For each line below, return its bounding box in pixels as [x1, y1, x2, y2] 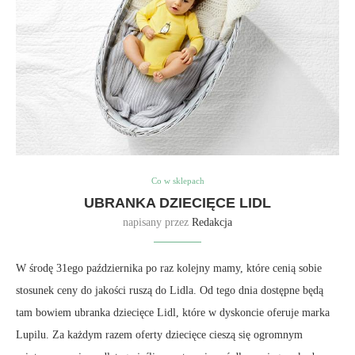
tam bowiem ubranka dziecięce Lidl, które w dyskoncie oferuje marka [16, 307, 330, 319]
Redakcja [192, 216, 232, 229]
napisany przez [123, 216, 192, 229]
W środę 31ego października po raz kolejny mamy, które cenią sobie [16, 262, 322, 275]
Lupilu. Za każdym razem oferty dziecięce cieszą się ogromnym [16, 329, 303, 342]
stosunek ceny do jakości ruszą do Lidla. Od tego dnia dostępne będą [16, 284, 323, 297]
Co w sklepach [151, 176, 204, 186]
